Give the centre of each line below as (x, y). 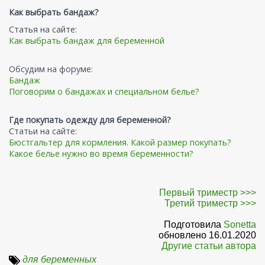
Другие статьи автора (209, 246)
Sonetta (240, 225)
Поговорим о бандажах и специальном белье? (104, 92)
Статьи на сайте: (43, 131)
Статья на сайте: (43, 30)
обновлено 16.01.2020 (207, 235)
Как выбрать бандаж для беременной (87, 41)
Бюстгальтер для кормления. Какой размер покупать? (120, 143)
